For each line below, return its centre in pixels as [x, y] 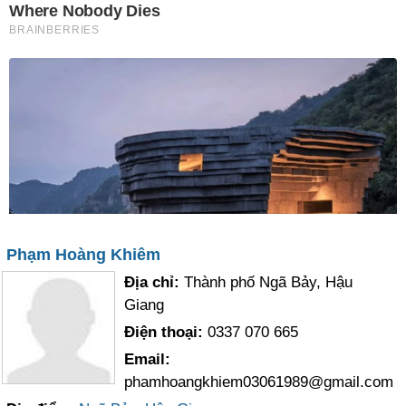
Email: [148, 359]
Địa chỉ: [155, 282]
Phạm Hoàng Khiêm [84, 255]
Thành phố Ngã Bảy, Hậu [269, 282]
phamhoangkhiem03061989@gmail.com [259, 382]
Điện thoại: [166, 332]
